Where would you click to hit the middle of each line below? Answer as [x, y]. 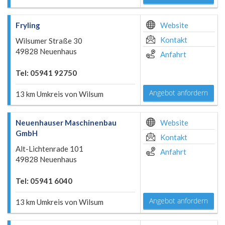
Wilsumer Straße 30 [49, 41]
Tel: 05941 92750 [46, 73]
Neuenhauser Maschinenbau [66, 123]
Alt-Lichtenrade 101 [49, 149]
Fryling [28, 25]
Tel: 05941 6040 [44, 181]
